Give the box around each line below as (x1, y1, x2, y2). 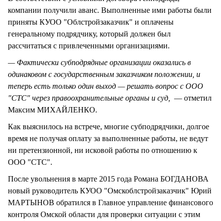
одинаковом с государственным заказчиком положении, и (8, 70, 200, 79)
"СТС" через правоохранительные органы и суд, (8, 94, 170, 103)
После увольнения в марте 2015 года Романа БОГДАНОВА (8, 175, 209, 184)
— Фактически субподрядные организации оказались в (8, 58, 191, 67)
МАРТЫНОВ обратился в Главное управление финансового (8, 198, 213, 207)
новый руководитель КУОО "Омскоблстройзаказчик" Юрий (8, 186, 212, 195)
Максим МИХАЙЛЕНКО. (8, 106, 97, 114)
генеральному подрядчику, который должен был (8, 30, 171, 38)
